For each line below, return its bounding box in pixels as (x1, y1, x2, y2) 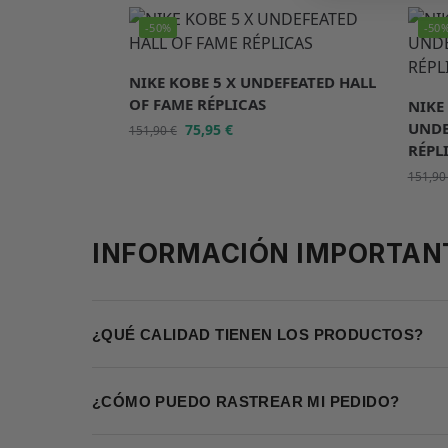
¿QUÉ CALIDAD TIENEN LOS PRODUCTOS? (92, 325, 424, 343)
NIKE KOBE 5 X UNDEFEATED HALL (128, 72, 376, 93)
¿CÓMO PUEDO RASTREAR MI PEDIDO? (92, 392, 400, 410)
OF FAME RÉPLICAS (128, 94, 266, 115)
